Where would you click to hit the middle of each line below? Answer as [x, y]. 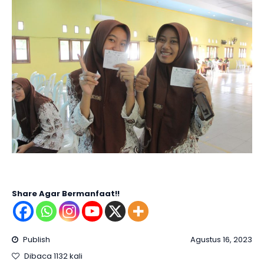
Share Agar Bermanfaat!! [66, 193]
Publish [36, 239]
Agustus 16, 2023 [221, 239]
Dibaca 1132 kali [52, 256]
